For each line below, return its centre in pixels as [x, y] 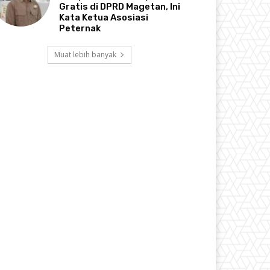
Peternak [80, 28]
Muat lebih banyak [85, 54]
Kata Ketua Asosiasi [104, 17]
